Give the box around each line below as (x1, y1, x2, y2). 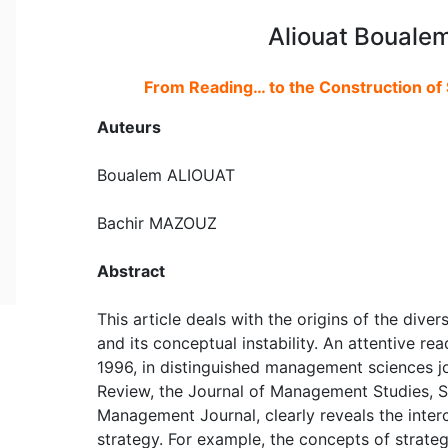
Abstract (96, 260, 165, 281)
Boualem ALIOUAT (96, 164, 235, 185)
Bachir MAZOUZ (96, 212, 217, 233)
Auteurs (96, 116, 161, 137)
